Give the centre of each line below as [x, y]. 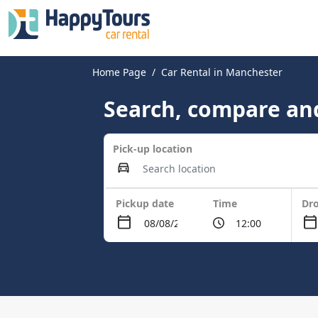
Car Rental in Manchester [222, 72]
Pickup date [145, 203]
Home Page [120, 72]
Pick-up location [153, 149]
